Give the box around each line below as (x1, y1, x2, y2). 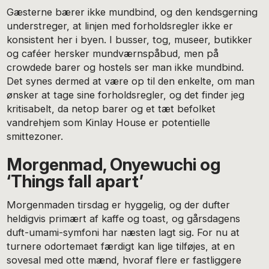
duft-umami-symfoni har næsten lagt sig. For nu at (7, 226, 240, 238)
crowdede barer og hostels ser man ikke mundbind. (7, 61, 244, 73)
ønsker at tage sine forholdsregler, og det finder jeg (7, 88, 245, 101)
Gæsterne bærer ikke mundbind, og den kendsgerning (7, 5, 258, 18)
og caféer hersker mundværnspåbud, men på (7, 47, 219, 59)
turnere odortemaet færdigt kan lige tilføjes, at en (7, 240, 235, 252)
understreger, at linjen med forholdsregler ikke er (7, 19, 234, 32)
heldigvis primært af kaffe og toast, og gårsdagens (7, 212, 241, 225)
